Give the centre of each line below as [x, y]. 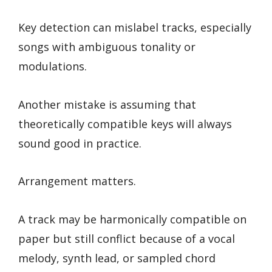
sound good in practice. [80, 143]
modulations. [53, 66]
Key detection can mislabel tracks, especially [135, 28]
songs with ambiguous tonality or [107, 47]
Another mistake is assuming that [107, 104]
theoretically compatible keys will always [125, 124]
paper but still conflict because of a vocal [127, 238]
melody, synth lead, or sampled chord [117, 258]
